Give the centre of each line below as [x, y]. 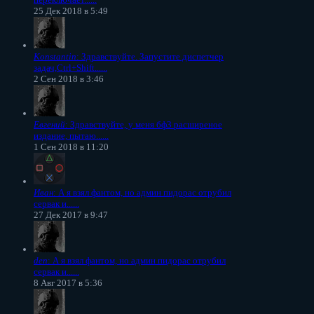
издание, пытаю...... [71, 135]
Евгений [49, 124]
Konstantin [55, 56]
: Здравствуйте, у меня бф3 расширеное [144, 124]
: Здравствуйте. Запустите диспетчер [150, 56]
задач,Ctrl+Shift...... [70, 67]
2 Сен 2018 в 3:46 [69, 78]
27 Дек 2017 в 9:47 [71, 214]
